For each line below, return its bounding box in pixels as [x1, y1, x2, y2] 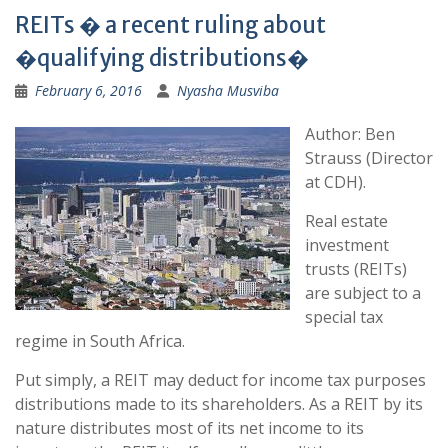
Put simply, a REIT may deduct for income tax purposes [15, 369, 426, 391]
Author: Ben [305, 123, 395, 145]
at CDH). [305, 171, 366, 193]
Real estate [305, 210, 388, 232]
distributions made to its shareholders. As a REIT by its [15, 393, 423, 415]
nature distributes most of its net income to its [15, 417, 364, 439]
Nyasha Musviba [177, 81, 279, 100]
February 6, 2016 [35, 81, 142, 100]
